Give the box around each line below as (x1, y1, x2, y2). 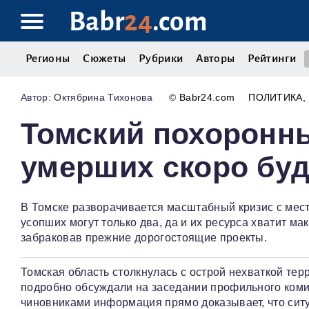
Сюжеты (83, 52, 126, 65)
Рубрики (139, 52, 183, 65)
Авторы (196, 52, 235, 65)
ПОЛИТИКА (248, 92, 303, 103)
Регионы (26, 52, 70, 65)
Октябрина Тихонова (54, 92, 153, 103)
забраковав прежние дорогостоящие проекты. (21, 232, 268, 244)
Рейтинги (248, 52, 296, 65)
